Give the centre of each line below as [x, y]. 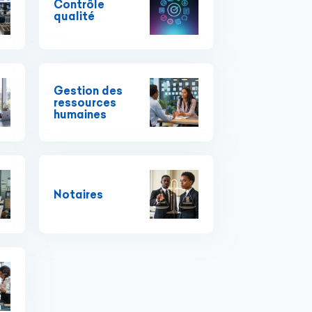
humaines [80, 114]
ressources [85, 102]
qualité [74, 16]
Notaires [78, 194]
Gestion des [88, 90]
